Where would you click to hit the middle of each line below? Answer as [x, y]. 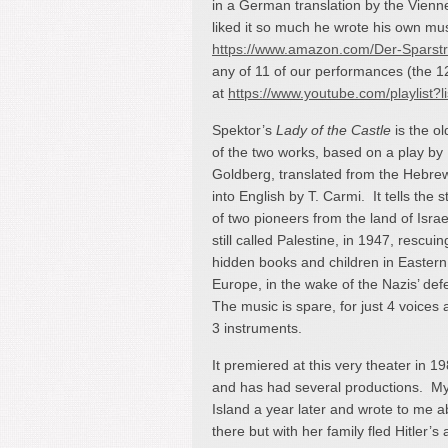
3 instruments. [257, 327]
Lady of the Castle [335, 129]
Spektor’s [244, 129]
